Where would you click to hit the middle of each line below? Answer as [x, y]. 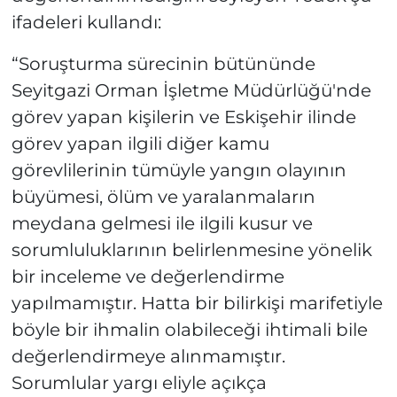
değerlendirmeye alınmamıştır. [148, 356]
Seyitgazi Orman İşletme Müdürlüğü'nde [191, 90]
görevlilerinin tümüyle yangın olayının [179, 170]
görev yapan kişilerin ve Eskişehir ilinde [183, 117]
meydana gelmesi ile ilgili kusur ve [162, 223]
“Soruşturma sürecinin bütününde [163, 63]
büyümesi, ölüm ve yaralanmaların [163, 196]
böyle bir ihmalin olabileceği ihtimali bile [189, 329]
